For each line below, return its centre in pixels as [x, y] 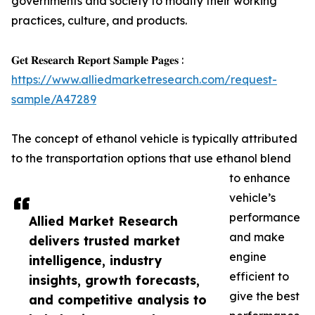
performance [265, 217]
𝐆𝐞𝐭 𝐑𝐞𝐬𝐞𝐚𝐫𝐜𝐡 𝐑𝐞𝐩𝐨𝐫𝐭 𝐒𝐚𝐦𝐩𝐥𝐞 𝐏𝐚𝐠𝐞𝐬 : [97, 60]
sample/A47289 [54, 99]
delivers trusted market [104, 240]
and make [257, 237]
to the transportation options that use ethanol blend [151, 158]
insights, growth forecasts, [114, 280]
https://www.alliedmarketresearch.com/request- [144, 79]
